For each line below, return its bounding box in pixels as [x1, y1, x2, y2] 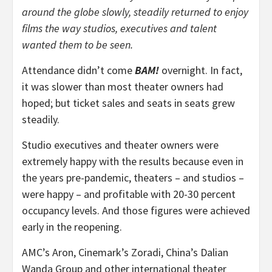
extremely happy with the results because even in [22, 154, 243, 169]
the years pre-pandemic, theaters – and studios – [22, 171, 244, 185]
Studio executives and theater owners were [22, 138, 219, 152]
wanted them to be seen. [22, 38, 135, 52]
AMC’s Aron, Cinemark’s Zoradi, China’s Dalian [22, 245, 228, 260]
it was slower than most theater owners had [22, 80, 223, 94]
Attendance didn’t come [22, 63, 135, 78]
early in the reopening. [22, 220, 122, 234]
